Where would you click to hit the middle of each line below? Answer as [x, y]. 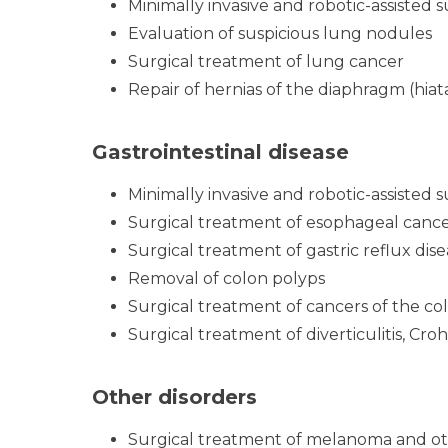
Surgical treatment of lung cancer [266, 61]
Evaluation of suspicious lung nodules [280, 33]
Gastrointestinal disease [220, 152]
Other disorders [174, 397]
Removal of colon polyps [226, 278]
